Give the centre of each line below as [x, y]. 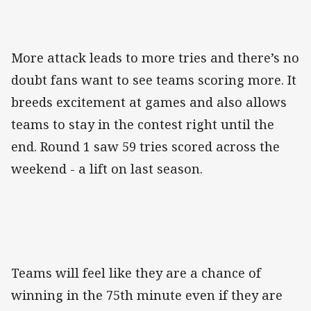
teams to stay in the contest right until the [143, 125]
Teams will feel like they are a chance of [136, 273]
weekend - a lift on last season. [107, 169]
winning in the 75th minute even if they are [147, 295]
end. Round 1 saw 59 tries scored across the [145, 147]
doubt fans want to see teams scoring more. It [154, 80]
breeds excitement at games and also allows [149, 102]
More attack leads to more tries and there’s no [155, 58]
